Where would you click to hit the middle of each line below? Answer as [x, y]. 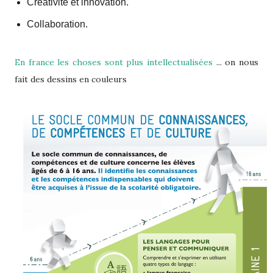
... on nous [237, 62]
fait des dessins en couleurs [72, 80]
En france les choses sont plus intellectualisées [115, 62]
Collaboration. [57, 24]
